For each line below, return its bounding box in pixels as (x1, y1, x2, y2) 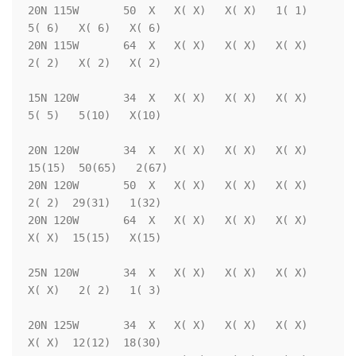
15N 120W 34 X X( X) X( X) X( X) (28, 91, 308, 105)
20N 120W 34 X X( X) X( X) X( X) (28, 144, 308, 157)
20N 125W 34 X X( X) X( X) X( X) (28, 319, 308, 332)
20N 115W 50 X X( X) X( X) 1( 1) (28, 4, 308, 17)
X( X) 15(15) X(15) (28, 231, 161, 245)
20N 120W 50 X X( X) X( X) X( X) (28, 179, 308, 192)
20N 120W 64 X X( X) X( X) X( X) (28, 214, 308, 227)
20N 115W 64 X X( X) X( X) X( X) (28, 39, 308, 52)
